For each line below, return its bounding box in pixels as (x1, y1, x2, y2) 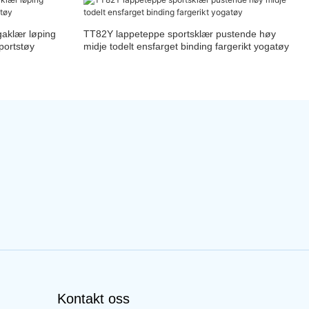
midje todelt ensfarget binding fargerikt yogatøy (83, 41, 289, 52)
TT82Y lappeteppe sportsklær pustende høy (83, 28, 276, 40)
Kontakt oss (57, 291, 130, 307)
